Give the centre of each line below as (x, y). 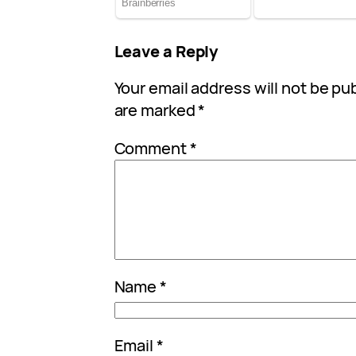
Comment (152, 148)
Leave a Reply (166, 51)
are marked (156, 110)
